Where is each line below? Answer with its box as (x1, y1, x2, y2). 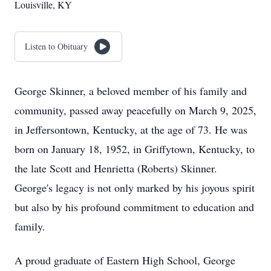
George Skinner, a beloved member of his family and (15, 83, 247, 98)
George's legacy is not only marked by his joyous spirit (15, 180, 255, 195)
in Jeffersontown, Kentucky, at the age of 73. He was (15, 122, 247, 137)
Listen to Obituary (25, 41, 88, 52)
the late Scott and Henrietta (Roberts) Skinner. (15, 161, 217, 175)
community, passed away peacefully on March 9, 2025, (15, 103, 256, 117)
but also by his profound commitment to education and (15, 200, 254, 214)
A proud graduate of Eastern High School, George (15, 253, 235, 267)
